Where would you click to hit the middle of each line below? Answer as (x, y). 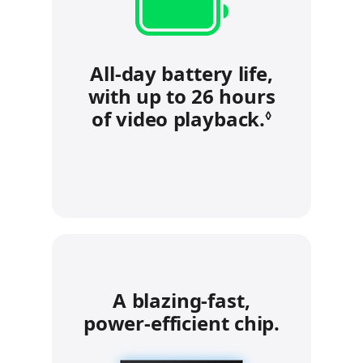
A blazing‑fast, (181, 301)
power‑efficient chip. (181, 323)
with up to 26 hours (181, 96)
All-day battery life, (181, 74)
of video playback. (179, 119)
